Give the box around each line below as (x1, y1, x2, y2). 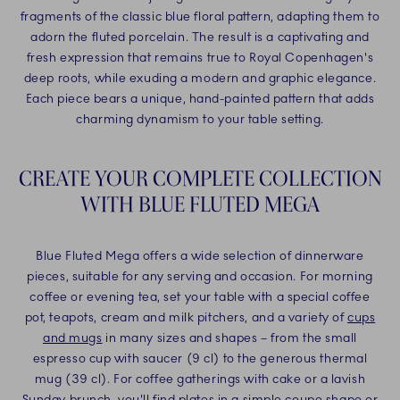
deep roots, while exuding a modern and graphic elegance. (23, 71, 377, 87)
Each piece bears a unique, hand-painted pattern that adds (25, 91, 375, 107)
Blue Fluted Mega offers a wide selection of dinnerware (36, 248, 364, 264)
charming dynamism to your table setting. (76, 112, 324, 128)
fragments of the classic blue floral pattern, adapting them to (20, 9, 380, 25)
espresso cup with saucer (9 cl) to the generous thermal (32, 351, 368, 367)
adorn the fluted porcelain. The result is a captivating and (29, 29, 371, 46)
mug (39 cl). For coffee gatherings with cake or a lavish (34, 371, 366, 387)
